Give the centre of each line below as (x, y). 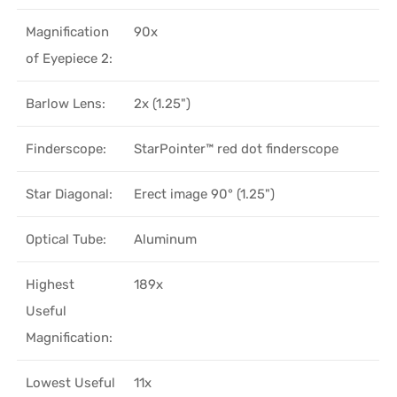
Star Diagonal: (70, 194)
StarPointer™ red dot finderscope (237, 148)
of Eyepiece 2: (70, 58)
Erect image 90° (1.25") (205, 194)
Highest (51, 284)
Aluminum (166, 239)
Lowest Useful (71, 382)
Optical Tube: (66, 239)
